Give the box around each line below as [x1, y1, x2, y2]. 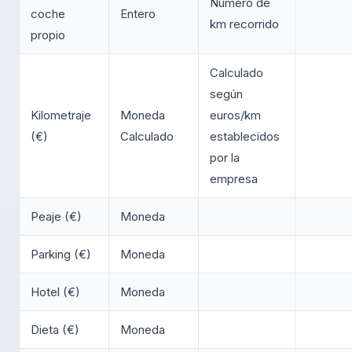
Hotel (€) [31, 284, 80, 300]
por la [210, 150, 240, 166]
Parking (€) [31, 247, 91, 262]
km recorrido [210, 16, 279, 32]
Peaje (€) [31, 209, 82, 225]
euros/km [210, 108, 261, 123]
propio [31, 27, 65, 43]
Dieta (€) [31, 322, 79, 338]
